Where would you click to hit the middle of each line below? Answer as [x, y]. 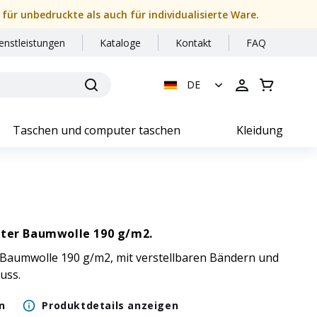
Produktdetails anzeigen [110, 305]
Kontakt [194, 43]
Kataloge [120, 43]
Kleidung [259, 130]
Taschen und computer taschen [96, 130]
